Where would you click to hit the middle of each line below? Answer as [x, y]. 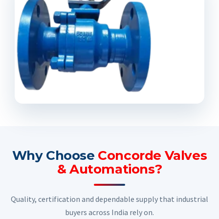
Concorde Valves [153, 156]
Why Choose [55, 156]
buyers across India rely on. [109, 212]
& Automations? [109, 169]
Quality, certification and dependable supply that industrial [109, 199]
